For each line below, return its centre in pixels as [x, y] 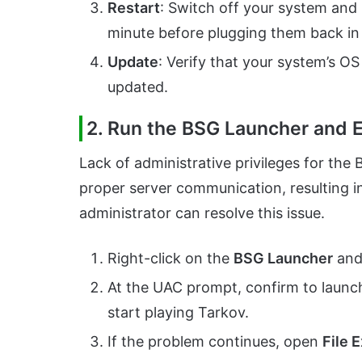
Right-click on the [170, 258]
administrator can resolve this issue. [202, 213]
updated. [138, 86]
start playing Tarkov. [178, 312]
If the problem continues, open [215, 341]
